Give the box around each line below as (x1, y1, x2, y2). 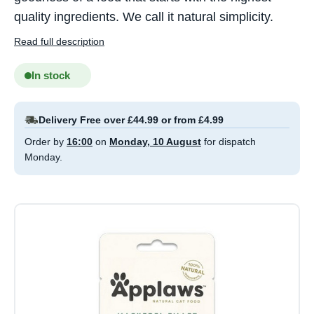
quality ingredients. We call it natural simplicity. (14, 10, 273, 25)
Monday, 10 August (109, 136, 201, 148)
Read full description (14, 36, 104, 48)
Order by (25, 136, 67, 148)
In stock (32, 69, 70, 82)
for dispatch (201, 136, 256, 148)
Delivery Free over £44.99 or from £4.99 (39, 114, 224, 126)
